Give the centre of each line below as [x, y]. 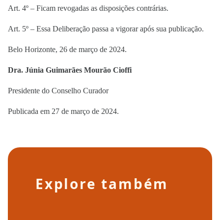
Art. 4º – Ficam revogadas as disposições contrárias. [89, 8]
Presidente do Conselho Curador [58, 91]
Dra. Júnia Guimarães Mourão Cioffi [70, 70]
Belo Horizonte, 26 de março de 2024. [67, 49]
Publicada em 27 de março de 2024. [63, 111]
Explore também [102, 184]
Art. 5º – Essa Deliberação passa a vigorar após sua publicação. [106, 29]
